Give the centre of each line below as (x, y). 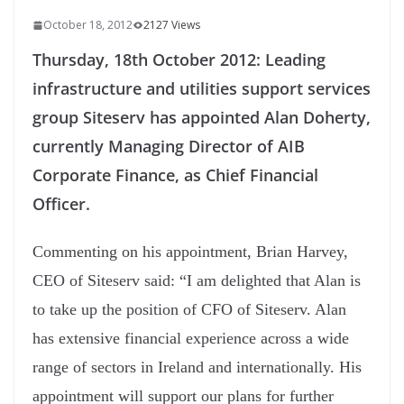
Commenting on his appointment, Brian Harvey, (190, 252)
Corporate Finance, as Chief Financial (175, 175)
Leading (293, 60)
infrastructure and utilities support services (202, 89)
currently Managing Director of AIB (169, 147)
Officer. (64, 204)
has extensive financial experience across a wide (191, 339)
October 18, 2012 (88, 25)
